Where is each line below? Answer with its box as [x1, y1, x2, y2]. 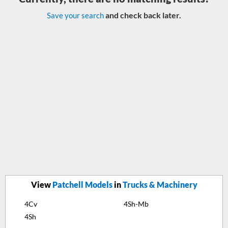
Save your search [47, 11, 104, 20]
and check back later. [104, 10, 181, 20]
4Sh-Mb [123, 199, 149, 208]
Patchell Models [52, 180, 112, 189]
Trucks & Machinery [122, 180, 197, 189]
